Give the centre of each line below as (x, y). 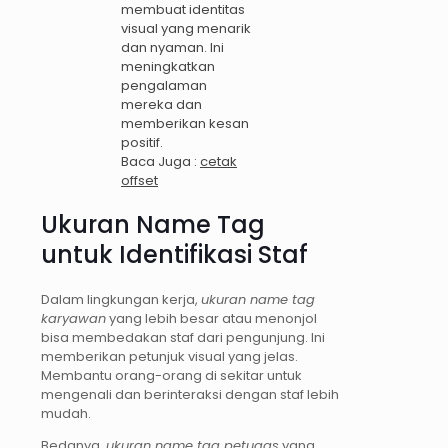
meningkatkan (168, 67)
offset (139, 181)
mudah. (66, 414)
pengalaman (164, 86)
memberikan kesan (185, 124)
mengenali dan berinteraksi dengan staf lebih (190, 395)
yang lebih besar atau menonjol (211, 319)
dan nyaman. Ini (172, 48)
